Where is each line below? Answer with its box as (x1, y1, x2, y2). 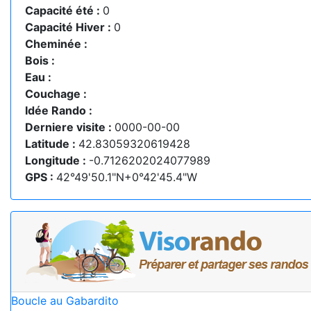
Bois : (25, 53, 55, 67)
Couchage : (25, 86, 87, 101)
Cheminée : (25, 36, 87, 51)
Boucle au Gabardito (11, 293, 119, 308)
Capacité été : (25, 3, 103, 17)
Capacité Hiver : (25, 19, 114, 34)
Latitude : (25, 136, 78, 151)
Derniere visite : (25, 119, 115, 134)
